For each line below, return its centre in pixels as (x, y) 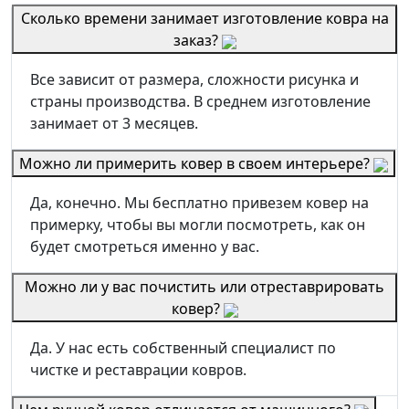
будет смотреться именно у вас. (145, 246)
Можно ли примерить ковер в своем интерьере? (196, 163)
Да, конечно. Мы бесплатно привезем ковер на (199, 202)
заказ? (197, 40)
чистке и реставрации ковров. (138, 369)
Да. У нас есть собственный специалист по (183, 347)
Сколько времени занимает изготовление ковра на (204, 18)
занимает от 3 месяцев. (114, 123)
